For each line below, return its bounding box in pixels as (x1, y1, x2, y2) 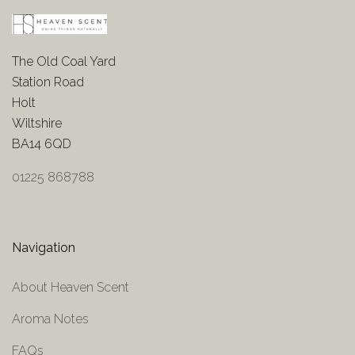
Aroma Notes (12, 311, 89, 327)
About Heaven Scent (12, 280, 129, 296)
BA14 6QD (12, 136, 71, 152)
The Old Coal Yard (12, 54, 116, 70)
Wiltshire (12, 116, 62, 132)
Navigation (12, 240, 75, 256)
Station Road (12, 74, 84, 90)
